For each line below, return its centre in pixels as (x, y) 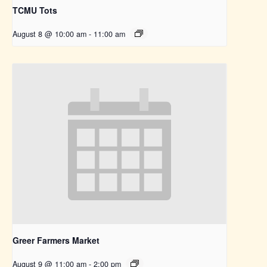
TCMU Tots (35, 10)
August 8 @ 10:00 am (49, 34)
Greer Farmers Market (56, 240)
